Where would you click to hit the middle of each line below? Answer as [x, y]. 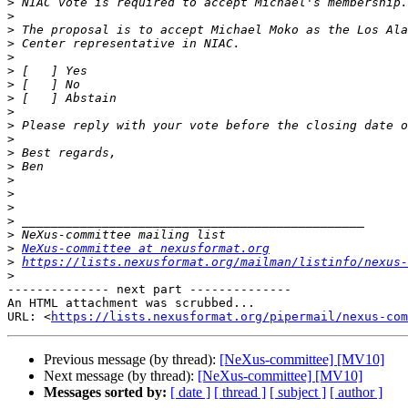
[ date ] [190, 393]
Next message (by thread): [121, 376]
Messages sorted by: [105, 393]
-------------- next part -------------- [149, 290]
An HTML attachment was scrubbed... [131, 303]
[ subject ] [298, 393]
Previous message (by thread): [132, 360]
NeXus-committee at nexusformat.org [146, 249]
